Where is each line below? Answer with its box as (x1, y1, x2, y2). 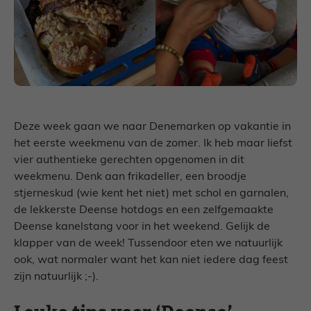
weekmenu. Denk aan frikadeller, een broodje (14, 171, 246, 183)
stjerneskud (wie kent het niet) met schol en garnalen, (14, 188, 289, 200)
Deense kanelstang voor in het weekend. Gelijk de (14, 221, 270, 233)
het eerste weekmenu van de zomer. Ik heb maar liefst (14, 138, 292, 150)
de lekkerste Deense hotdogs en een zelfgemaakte (14, 205, 274, 217)
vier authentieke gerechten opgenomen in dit (14, 155, 244, 167)
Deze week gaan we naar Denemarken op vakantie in (14, 121, 291, 133)
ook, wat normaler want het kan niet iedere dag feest (14, 255, 288, 267)
